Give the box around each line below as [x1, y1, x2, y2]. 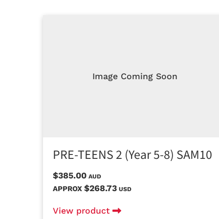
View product [53, 205, 112, 216]
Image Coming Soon [92, 71, 177, 81]
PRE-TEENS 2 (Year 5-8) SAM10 [53, 146, 212, 163]
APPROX [53, 184, 84, 193]
